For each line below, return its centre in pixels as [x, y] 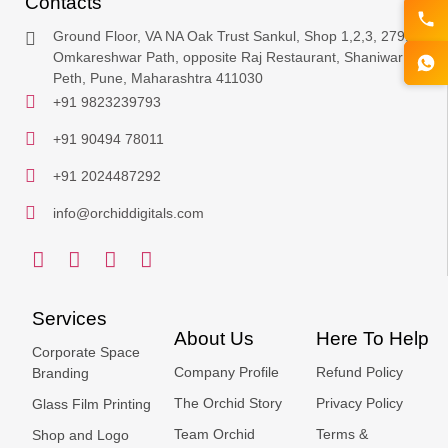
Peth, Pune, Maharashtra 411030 [157, 78]
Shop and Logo [80, 435]
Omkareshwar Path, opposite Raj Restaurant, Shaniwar [227, 57]
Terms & [342, 434]
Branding [60, 373]
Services [69, 318]
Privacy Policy [359, 403]
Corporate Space [86, 352]
